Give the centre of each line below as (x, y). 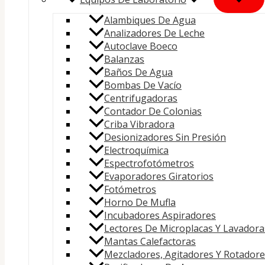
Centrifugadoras (141, 98)
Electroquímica (136, 151)
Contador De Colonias (153, 112)
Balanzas (124, 59)
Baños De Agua (138, 72)
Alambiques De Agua (150, 20)
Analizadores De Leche (154, 33)
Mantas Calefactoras (150, 242)
